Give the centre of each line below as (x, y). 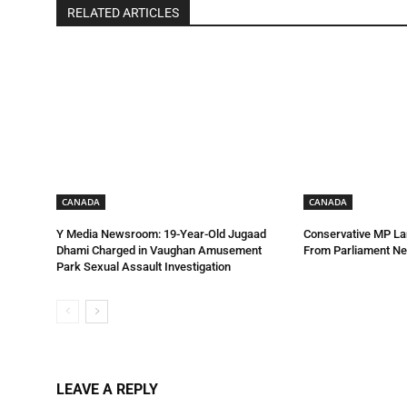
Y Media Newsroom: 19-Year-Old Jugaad (161, 234)
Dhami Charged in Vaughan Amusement (159, 251)
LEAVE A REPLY (107, 389)
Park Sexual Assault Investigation (144, 267)
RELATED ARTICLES (123, 12)
